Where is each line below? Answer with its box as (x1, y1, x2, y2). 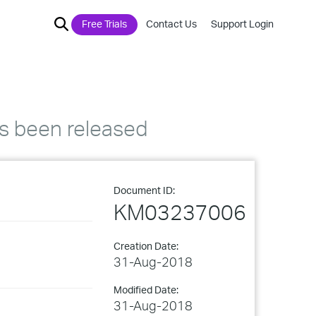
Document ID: (114, 184, 175, 196)
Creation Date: (114, 240, 178, 252)
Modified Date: (114, 284, 178, 296)
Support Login (211, 18, 274, 30)
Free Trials (82, 18, 127, 30)
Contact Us (146, 18, 197, 30)
